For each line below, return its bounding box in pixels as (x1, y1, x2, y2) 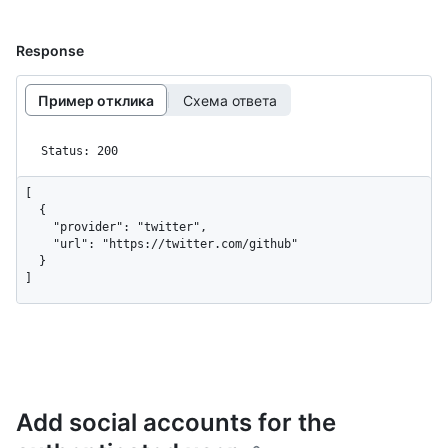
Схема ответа (182, 91, 277, 109)
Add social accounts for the (16, 408, 336, 438)
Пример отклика (38, 91, 154, 109)
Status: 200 (41, 144, 118, 159)
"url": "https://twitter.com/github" (25, 237, 53, 252)
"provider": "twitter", (25, 220, 53, 235)
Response (16, 42, 84, 60)
